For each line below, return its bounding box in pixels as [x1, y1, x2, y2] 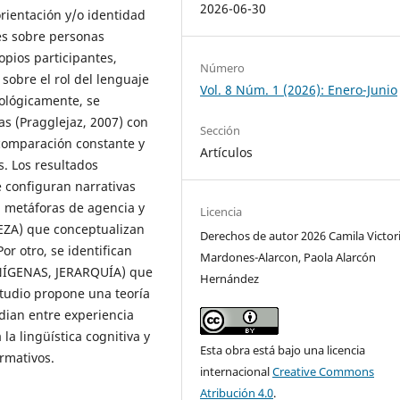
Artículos [200, 144, 254, 162]
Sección [200, 122, 241, 139]
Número [200, 60, 246, 77]
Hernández [200, 271, 260, 287]
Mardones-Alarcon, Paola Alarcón [200, 249, 377, 266]
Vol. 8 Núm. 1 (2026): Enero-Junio [200, 81, 398, 99]
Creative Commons [272, 363, 375, 380]
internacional [200, 363, 273, 380]
